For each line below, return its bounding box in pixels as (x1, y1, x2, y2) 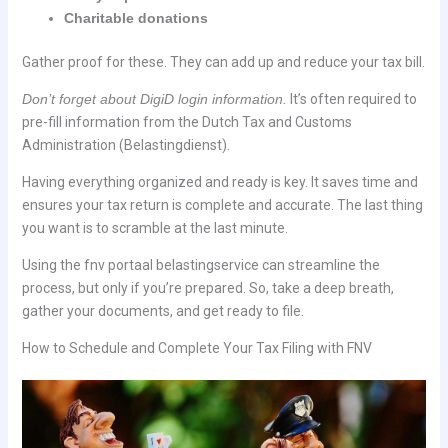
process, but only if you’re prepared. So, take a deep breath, (21, 279, 394, 296)
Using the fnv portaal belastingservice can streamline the (21, 256, 380, 273)
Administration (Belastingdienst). (21, 136, 230, 153)
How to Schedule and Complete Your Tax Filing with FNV (21, 339, 372, 356)
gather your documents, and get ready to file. (21, 302, 304, 319)
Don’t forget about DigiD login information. (21, 90, 287, 107)
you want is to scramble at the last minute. (21, 219, 288, 236)
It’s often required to (286, 90, 417, 107)
